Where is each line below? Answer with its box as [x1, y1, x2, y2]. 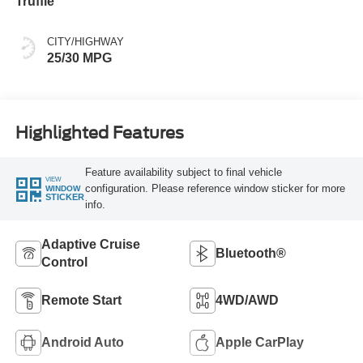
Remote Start [41, 293, 122, 307]
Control [41, 254, 88, 269]
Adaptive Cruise [41, 237, 140, 251]
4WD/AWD [216, 293, 279, 307]
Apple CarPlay [216, 335, 304, 349]
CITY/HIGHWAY [46, 36, 124, 49]
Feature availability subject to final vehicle [84, 165, 282, 178]
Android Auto [41, 335, 124, 349]
